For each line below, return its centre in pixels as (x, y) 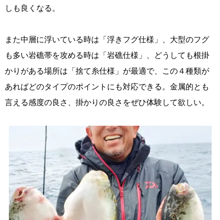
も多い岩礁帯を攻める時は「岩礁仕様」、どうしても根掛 (107, 55)
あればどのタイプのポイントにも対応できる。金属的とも (107, 86)
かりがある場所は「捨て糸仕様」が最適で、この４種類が (107, 70)
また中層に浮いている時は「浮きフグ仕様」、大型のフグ (107, 39)
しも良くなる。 (32, 7)
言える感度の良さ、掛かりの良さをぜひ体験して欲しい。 (107, 102)
